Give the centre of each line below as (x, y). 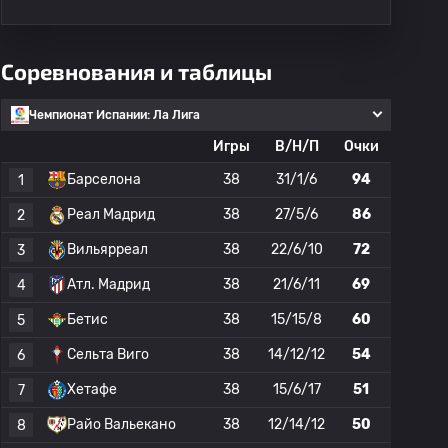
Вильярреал (107, 249)
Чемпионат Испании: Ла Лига (114, 115)
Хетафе (92, 389)
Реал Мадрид (111, 214)
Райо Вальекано (121, 424)
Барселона (104, 179)
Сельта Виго (108, 354)
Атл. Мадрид (108, 284)
